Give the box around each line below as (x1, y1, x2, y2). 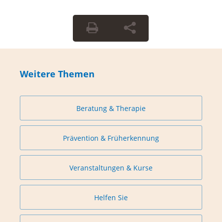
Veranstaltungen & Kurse (69, 163, 153, 172)
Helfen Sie (94, 192, 128, 202)
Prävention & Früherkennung (63, 133, 159, 143)
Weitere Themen (20, 68, 95, 80)
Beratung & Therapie (76, 103, 146, 113)
